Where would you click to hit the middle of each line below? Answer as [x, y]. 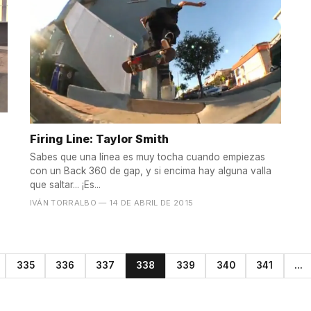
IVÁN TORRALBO [63, 203]
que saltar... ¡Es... [65, 185]
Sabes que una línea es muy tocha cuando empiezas [147, 157]
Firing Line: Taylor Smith [99, 138]
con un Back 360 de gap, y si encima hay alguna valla [150, 171]
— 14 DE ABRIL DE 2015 [146, 203]
